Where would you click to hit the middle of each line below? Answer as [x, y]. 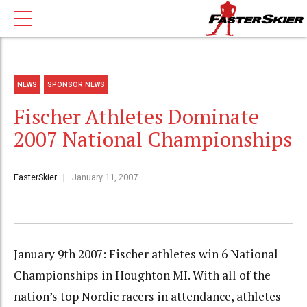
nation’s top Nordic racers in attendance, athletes [147, 297]
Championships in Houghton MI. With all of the [142, 275]
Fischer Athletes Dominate [136, 117]
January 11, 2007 [105, 177]
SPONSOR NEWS [76, 84]
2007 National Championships [153, 139]
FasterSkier [35, 177]
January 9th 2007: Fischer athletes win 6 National [146, 254]
